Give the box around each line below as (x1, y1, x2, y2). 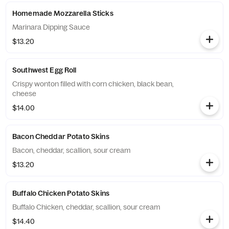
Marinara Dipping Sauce (12, 22, 90, 32)
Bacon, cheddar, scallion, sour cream (12, 146, 130, 155)
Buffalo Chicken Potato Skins (12, 189, 109, 198)
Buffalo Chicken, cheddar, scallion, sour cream (12, 202, 160, 212)
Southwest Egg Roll (12, 65, 77, 75)
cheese (12, 89, 36, 98)
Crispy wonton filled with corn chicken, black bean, (12, 79, 174, 88)
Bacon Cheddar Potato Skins (12, 132, 109, 141)
